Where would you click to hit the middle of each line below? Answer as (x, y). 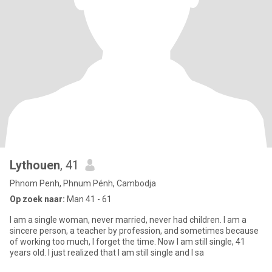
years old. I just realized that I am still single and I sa (107, 253)
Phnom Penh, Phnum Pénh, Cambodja (83, 183)
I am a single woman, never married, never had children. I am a (128, 220)
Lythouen (35, 165)
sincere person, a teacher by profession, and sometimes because (134, 231)
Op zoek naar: (37, 199)
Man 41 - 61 (88, 199)
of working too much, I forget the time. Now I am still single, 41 (127, 242)
